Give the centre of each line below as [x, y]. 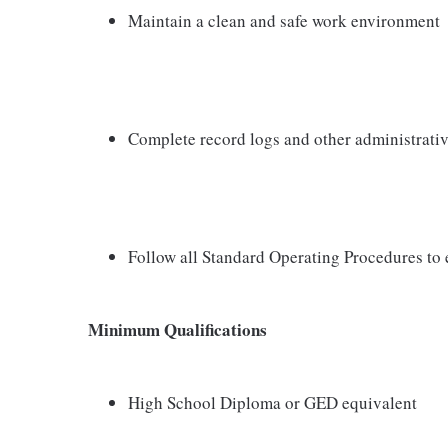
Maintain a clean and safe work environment [284, 20]
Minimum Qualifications [177, 329]
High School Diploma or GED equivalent [272, 402]
